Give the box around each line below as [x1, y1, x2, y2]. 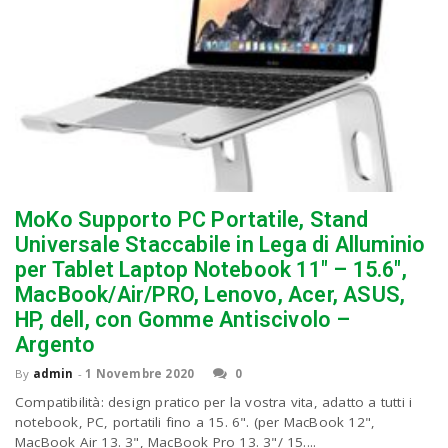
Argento [15, 331, 96, 357]
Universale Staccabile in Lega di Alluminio [15, 231, 426, 257]
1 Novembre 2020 [85, 365, 195, 381]
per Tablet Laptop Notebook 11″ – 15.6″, [15, 256, 407, 282]
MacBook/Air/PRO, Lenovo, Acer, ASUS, [15, 281, 406, 307]
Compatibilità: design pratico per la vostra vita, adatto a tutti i [15, 392, 413, 411]
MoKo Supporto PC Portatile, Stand [15, 206, 369, 232]
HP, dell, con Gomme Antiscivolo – [15, 306, 351, 332]
